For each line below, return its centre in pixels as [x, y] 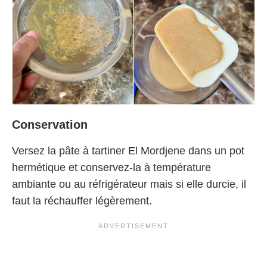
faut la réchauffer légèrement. [82, 201]
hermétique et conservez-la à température [111, 167]
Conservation [52, 124]
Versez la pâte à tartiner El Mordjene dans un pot [128, 150]
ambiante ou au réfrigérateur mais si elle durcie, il [129, 184]
